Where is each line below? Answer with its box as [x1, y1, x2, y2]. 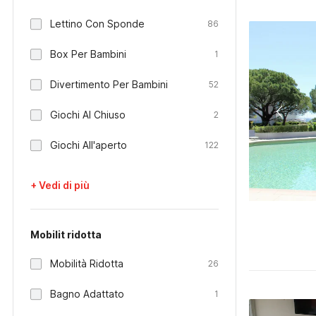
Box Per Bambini [50, 48, 126, 60]
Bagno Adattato [50, 288, 124, 300]
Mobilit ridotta [30, 229, 102, 241]
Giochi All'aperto [50, 139, 127, 151]
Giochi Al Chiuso [50, 109, 126, 121]
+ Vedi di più [30, 179, 90, 191]
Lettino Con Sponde [50, 18, 145, 30]
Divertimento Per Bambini [50, 78, 168, 90]
